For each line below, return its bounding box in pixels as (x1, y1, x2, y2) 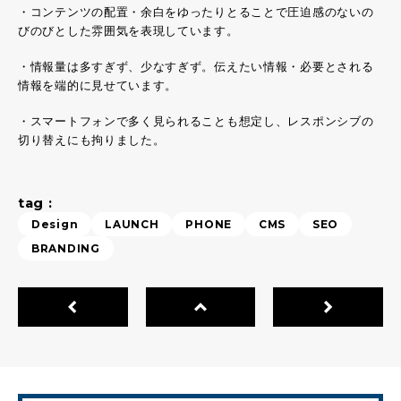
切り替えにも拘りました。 (18, 133, 166, 147)
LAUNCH (105, 217, 159, 231)
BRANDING (31, 241, 100, 255)
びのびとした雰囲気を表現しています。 (18, 24, 239, 38)
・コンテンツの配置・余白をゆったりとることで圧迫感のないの (18, 5, 374, 19)
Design (31, 217, 79, 231)
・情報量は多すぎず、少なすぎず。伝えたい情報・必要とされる (18, 60, 374, 73)
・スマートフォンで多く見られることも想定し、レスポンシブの (18, 115, 374, 128)
